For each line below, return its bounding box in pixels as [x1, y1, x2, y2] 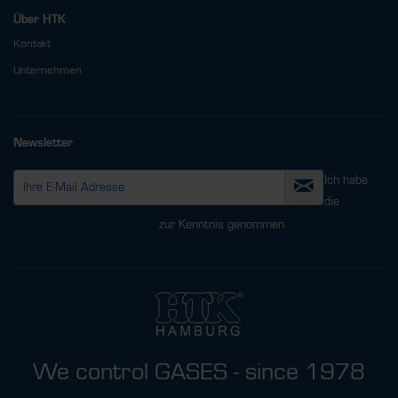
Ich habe [324, 173, 368, 187]
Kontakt [13, 37, 51, 50]
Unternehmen [13, 64, 82, 76]
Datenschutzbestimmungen [13, 218, 155, 232]
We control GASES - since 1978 [33, 357, 365, 386]
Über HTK [13, 13, 66, 26]
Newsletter [13, 137, 73, 149]
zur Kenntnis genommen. [155, 218, 287, 232]
